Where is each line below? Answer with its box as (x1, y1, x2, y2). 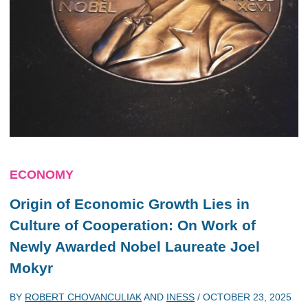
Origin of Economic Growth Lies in (10, 195, 250, 212)
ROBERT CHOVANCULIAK (25, 291, 142, 302)
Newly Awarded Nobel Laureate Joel (10, 238, 260, 254)
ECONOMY (10, 167, 74, 181)
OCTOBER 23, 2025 (203, 291, 291, 302)
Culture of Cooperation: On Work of (10, 217, 256, 233)
